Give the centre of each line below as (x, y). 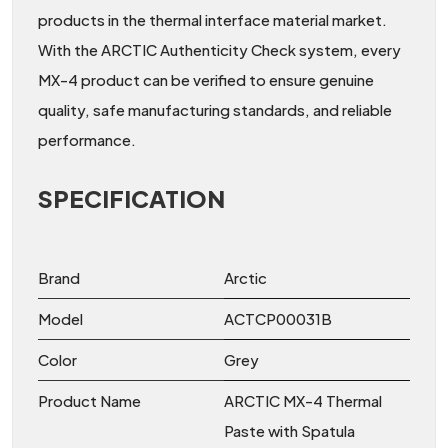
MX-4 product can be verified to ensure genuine (206, 79)
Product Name (89, 400)
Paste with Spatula (289, 430)
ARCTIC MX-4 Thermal (303, 400)
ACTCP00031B (278, 318)
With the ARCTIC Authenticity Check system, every (219, 49)
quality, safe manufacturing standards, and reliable (215, 109)
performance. (87, 139)
